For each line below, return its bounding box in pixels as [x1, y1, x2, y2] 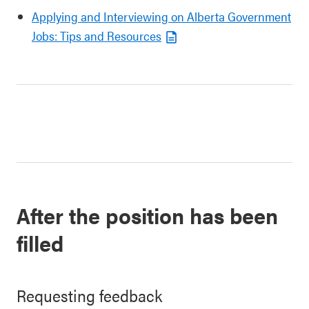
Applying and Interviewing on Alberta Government [32, 8, 291, 25]
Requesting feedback [17, 283, 162, 307]
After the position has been [17, 199, 278, 230]
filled [17, 227, 64, 258]
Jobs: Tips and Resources [32, 27, 161, 44]
